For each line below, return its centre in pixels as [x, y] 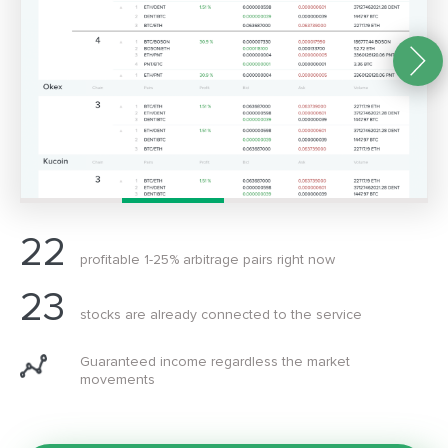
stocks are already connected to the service [221, 315]
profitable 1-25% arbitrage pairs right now [207, 260]
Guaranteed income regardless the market [215, 361]
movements [117, 379]
